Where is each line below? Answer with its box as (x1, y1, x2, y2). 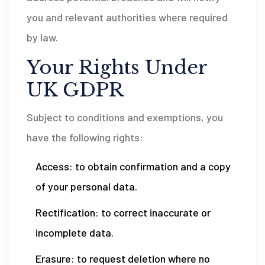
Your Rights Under (27, 56, 207, 79)
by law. (27, 31, 58, 44)
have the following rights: (27, 131, 143, 144)
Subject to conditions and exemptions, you (27, 111, 223, 124)
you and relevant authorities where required (27, 11, 228, 24)
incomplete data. (35, 226, 114, 239)
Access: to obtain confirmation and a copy (35, 160, 231, 173)
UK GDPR (27, 78, 124, 102)
